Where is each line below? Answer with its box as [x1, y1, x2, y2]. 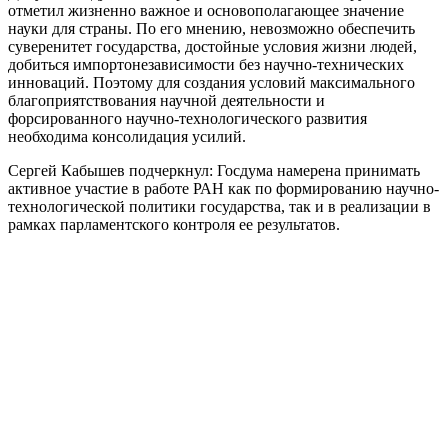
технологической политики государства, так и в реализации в [8, 197, 431, 215]
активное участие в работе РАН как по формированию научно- [8, 179, 439, 197]
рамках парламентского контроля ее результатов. [8, 215, 340, 233]
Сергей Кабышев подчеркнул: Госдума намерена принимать [8, 161, 420, 179]
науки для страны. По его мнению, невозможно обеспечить [8, 19, 415, 37]
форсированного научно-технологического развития [8, 109, 367, 127]
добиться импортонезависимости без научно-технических [8, 55, 404, 73]
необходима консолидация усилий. [8, 127, 246, 145]
